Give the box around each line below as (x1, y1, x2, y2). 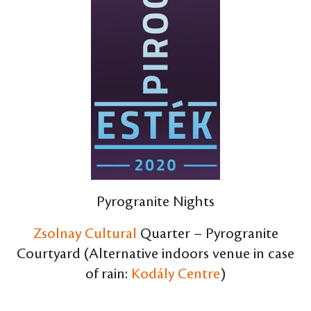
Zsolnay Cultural (33, 226, 137, 242)
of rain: (85, 267, 131, 283)
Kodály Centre (131, 267, 220, 283)
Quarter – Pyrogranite (136, 226, 278, 242)
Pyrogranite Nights (96, 194, 215, 210)
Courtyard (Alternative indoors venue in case (17, 246, 294, 262)
